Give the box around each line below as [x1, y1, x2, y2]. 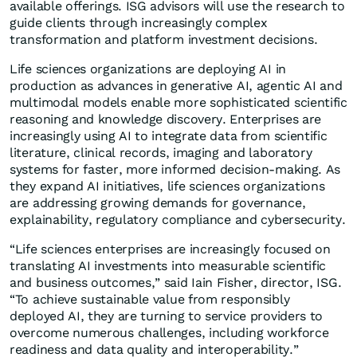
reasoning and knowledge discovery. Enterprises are [10, 112, 322, 127]
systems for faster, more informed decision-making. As [10, 162, 341, 178]
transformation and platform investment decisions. [10, 32, 318, 48]
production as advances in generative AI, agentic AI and [10, 78, 343, 94]
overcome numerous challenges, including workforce [10, 325, 329, 341]
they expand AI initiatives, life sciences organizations [10, 178, 325, 194]
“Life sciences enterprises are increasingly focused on [10, 241, 331, 257]
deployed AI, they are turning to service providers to [10, 308, 324, 324]
